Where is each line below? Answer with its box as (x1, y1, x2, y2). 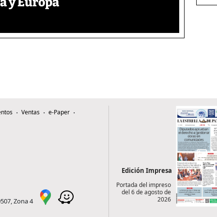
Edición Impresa (122, 166, 172, 175)
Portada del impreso (116, 181, 171, 189)
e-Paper (48, 108, 70, 117)
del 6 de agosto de (121, 188, 171, 197)
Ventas (21, 108, 40, 117)
